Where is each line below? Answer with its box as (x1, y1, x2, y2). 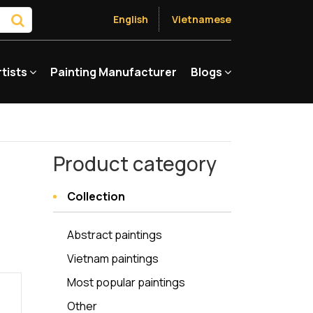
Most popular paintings (67, 275, 185, 290)
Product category (53, 150, 217, 177)
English (113, 13, 148, 26)
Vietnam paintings (67, 251, 159, 266)
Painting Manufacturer (50, 64, 177, 80)
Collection (67, 189, 125, 204)
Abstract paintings (67, 227, 162, 242)
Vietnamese (172, 13, 231, 26)
